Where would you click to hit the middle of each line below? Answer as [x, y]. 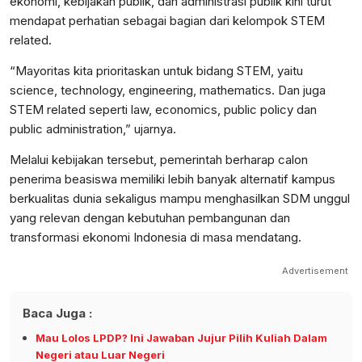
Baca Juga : [57, 314]
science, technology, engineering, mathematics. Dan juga [168, 90]
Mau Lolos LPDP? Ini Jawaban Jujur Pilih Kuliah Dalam [181, 338]
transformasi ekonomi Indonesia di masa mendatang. [156, 238]
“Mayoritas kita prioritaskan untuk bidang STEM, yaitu [156, 71]
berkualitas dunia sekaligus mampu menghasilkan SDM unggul [180, 199]
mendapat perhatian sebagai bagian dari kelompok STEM [167, 21]
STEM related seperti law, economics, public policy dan [163, 110]
